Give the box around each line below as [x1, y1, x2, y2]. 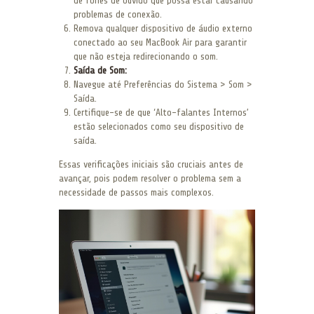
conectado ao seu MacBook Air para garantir [74, 36, 247, 48]
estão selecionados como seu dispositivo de [74, 121, 244, 132]
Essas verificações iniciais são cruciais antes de [59, 158, 243, 170]
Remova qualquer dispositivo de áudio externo [74, 22, 252, 34]
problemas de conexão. [74, 8, 162, 20]
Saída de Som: [74, 64, 127, 76]
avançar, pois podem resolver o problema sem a [59, 172, 241, 184]
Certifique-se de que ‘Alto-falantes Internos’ [74, 107, 249, 118]
